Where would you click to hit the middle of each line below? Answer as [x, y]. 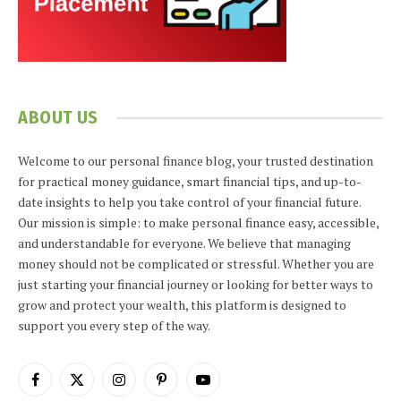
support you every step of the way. [114, 326]
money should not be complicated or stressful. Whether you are [196, 264]
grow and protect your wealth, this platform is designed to [182, 305]
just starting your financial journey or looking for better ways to [196, 285]
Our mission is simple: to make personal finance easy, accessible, [198, 223]
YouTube [226, 388]
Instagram [147, 388]
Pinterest [186, 388]
